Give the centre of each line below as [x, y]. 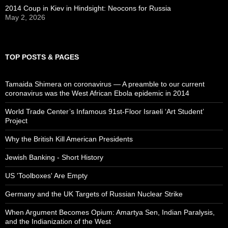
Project [16, 120]
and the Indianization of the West [58, 221]
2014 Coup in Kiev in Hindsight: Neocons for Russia [88, 8]
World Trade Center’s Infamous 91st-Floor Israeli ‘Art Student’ [104, 111]
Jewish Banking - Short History [54, 157]
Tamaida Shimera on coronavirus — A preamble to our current [105, 84]
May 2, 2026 [25, 17]
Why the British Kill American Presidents [69, 139]
